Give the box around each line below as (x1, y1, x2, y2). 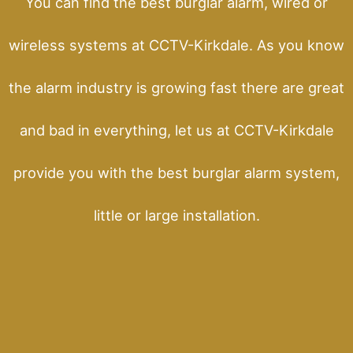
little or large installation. (93, 206, 260, 224)
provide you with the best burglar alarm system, (13, 163, 340, 181)
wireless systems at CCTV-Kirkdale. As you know (9, 35, 344, 54)
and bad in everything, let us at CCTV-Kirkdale (19, 121, 334, 139)
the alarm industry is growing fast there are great (9, 78, 344, 96)
